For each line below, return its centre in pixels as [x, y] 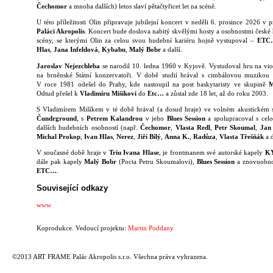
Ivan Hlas [98, 136]
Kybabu [114, 50]
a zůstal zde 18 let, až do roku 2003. [216, 93]
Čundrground [57, 118]
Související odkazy [72, 188]
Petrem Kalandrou [115, 118]
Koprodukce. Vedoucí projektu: [82, 228]
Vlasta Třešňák [242, 136]
